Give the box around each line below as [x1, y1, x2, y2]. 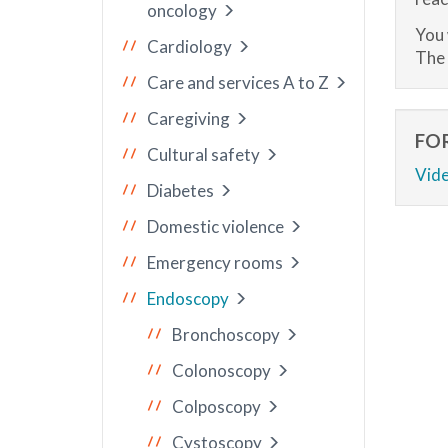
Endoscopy [147, 288, 229, 309]
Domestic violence [147, 216, 284, 237]
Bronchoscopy [172, 324, 280, 345]
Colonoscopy [172, 360, 271, 381]
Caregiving [147, 108, 230, 129]
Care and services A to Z [147, 72, 329, 93]
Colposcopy [172, 396, 261, 417]
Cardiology [147, 36, 232, 57]
